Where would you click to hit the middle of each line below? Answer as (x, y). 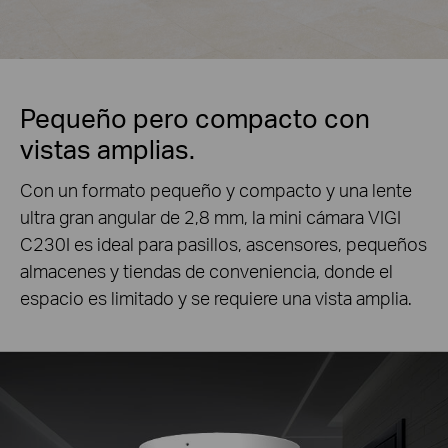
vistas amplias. (107, 148)
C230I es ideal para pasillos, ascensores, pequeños (223, 244)
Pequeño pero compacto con (195, 117)
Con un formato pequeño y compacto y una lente (216, 190)
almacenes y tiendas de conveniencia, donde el (206, 271)
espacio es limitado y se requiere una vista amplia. (216, 298)
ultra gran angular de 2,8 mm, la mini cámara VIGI (210, 217)
